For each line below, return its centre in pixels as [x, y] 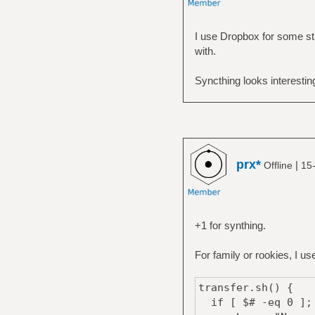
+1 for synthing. [230, 225]
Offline [278, 165]
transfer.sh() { [245, 287]
